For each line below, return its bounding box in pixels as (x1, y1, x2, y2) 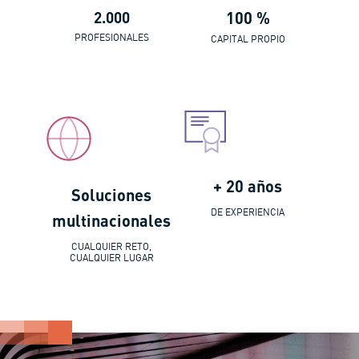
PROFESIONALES (74, 31, 149, 43)
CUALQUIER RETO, (71, 240, 151, 252)
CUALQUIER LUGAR (69, 252, 154, 264)
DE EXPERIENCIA (211, 206, 284, 218)
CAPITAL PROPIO (210, 33, 285, 45)
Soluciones (71, 185, 151, 204)
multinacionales (52, 211, 171, 230)
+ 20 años (213, 176, 282, 196)
